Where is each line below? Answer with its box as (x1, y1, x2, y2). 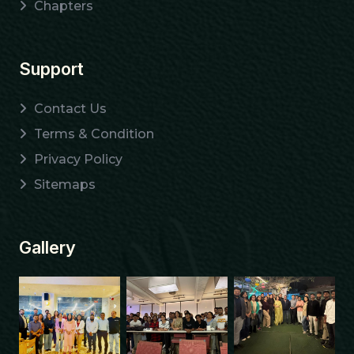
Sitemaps (34, 177, 96, 192)
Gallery (19, 237, 76, 258)
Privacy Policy (34, 152, 122, 167)
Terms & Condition (34, 126, 154, 141)
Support (19, 58, 84, 79)
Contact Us (34, 101, 107, 116)
